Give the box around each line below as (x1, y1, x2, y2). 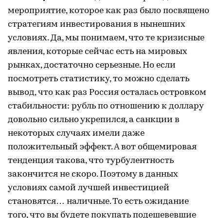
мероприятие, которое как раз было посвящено (8, 6, 209, 16)
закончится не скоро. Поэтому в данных (8, 169, 178, 179)
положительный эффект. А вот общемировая (8, 142, 197, 152)
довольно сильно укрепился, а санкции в (8, 115, 180, 125)
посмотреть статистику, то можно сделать (8, 74, 189, 84)
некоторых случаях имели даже (8, 128, 145, 138)
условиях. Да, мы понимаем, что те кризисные (8, 33, 204, 43)
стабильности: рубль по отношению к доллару (8, 101, 203, 111)
